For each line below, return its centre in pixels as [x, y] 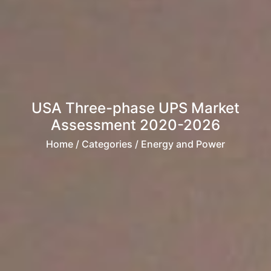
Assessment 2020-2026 [135, 125]
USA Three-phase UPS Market [135, 108]
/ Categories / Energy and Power [149, 144]
